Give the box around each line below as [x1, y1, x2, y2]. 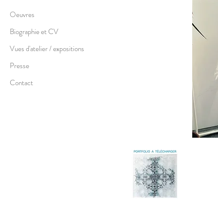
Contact [10, 77, 33, 88]
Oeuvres [10, 9, 35, 20]
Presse [10, 60, 29, 71]
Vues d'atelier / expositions [10, 43, 84, 54]
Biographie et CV [10, 26, 58, 37]
